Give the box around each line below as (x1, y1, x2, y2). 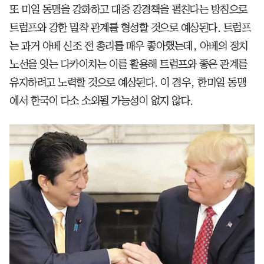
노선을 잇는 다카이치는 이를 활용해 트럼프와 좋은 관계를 (9, 59, 247, 70)
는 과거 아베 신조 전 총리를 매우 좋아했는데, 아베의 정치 (9, 41, 248, 52)
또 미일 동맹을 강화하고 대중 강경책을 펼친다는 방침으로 (9, 4, 247, 15)
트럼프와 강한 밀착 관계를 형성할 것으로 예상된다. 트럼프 (9, 22, 250, 34)
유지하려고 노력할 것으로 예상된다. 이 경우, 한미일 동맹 (9, 77, 246, 88)
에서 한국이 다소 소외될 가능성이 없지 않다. (9, 95, 193, 107)
